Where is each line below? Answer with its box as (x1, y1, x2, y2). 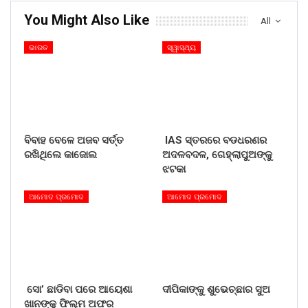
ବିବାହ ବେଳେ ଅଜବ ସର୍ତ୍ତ (24, 134, 124, 147)
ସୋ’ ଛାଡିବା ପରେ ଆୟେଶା (24, 283, 132, 296)
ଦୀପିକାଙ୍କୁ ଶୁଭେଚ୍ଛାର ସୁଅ (162, 283, 270, 296)
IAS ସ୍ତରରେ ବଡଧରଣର (162, 134, 267, 147)
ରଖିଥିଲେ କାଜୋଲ (24, 148, 97, 162)
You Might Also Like (24, 12, 149, 29)
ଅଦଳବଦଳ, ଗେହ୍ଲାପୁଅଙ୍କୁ (162, 148, 272, 162)
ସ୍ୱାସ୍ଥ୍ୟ (167, 43, 196, 53)
